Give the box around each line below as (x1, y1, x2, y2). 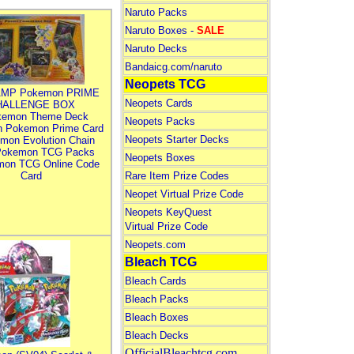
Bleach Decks (124, 330, 189, 341)
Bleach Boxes (124, 311, 189, 323)
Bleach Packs (124, 293, 189, 305)
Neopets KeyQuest (124, 206, 212, 218)
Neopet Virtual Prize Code (124, 188, 243, 200)
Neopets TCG (124, 77, 205, 91)
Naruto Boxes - (124, 24, 197, 36)
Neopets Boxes (124, 152, 195, 164)
